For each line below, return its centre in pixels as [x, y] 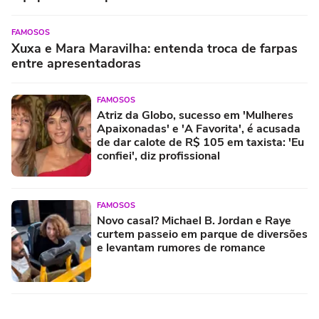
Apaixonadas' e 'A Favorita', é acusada [199, 129]
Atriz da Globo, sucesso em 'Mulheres [195, 115]
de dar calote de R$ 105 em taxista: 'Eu [200, 142]
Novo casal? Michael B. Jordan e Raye [194, 220]
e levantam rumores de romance [181, 247]
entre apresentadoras [76, 63]
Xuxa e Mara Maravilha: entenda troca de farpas [155, 48]
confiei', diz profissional [158, 156]
